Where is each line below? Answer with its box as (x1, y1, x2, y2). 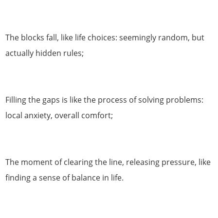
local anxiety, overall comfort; (5, 110, 113, 121)
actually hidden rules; (5, 48, 84, 59)
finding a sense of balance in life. (5, 172, 124, 183)
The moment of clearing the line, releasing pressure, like (5, 157, 211, 168)
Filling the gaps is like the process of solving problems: (5, 94, 204, 106)
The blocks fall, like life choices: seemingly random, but (5, 32, 205, 43)
